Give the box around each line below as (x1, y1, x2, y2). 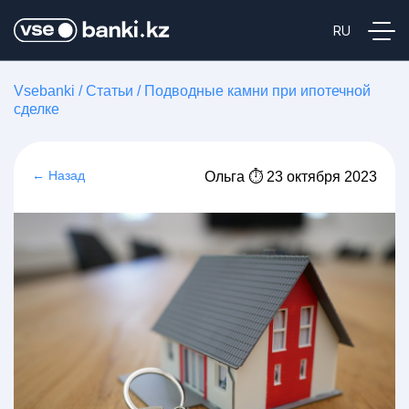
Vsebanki (14, 83, 75, 99)
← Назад (32, 168, 85, 183)
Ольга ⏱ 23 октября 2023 (204, 169, 377, 184)
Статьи (86, 83, 133, 99)
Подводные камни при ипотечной (144, 83, 371, 99)
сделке (14, 101, 59, 117)
